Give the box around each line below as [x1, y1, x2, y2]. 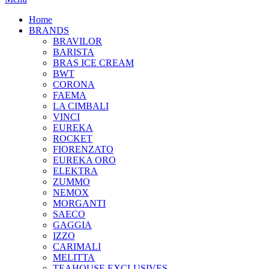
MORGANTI [53, 198, 106, 208]
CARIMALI [53, 241, 101, 252]
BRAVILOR [53, 36, 102, 46]
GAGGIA [53, 220, 92, 230]
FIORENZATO [53, 144, 113, 154]
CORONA [53, 79, 95, 89]
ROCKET [53, 133, 92, 144]
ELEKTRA [53, 166, 98, 176]
